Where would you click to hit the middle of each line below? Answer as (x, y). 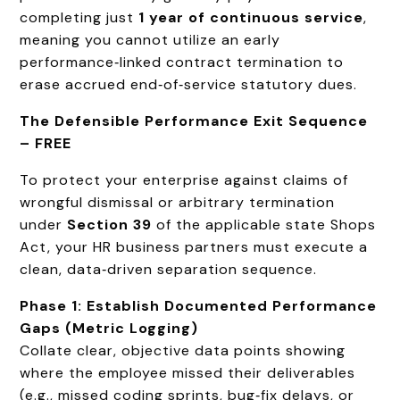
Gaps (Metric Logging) (109, 328)
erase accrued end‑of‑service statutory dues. (189, 84)
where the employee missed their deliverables (188, 372)
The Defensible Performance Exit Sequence (194, 121)
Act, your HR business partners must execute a (194, 246)
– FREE (46, 143)
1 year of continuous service (251, 17)
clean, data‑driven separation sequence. (169, 269)
